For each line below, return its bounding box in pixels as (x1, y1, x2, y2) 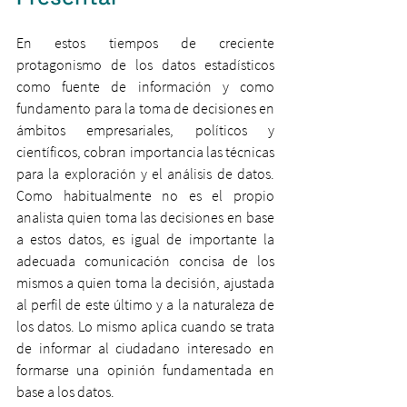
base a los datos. (16, 382, 114, 401)
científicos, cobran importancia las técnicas (16, 143, 274, 161)
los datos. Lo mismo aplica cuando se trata (16, 317, 274, 335)
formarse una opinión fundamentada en (16, 361, 274, 379)
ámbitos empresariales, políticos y (16, 121, 274, 139)
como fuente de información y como (16, 77, 274, 95)
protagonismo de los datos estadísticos (16, 55, 274, 74)
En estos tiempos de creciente (16, 34, 274, 52)
